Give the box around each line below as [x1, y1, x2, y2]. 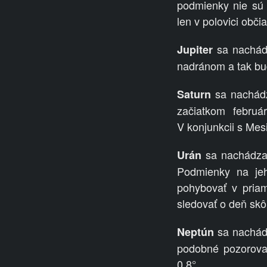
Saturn [177, 86, 211, 103]
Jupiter [177, 42, 213, 58]
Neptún [177, 224, 214, 240]
